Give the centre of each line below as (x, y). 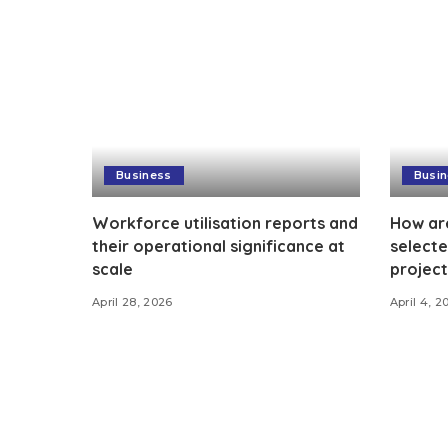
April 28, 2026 (132, 302)
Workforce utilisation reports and (225, 223)
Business (144, 175)
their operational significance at (218, 246)
